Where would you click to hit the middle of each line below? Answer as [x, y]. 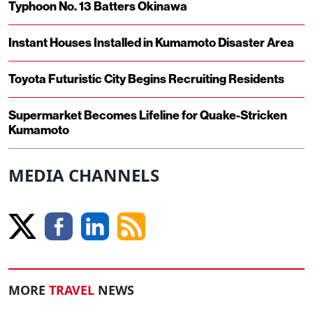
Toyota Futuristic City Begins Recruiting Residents [146, 80]
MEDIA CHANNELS [84, 175]
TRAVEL [72, 290]
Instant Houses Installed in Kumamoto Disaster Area [151, 43]
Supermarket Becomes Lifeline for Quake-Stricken [148, 116]
